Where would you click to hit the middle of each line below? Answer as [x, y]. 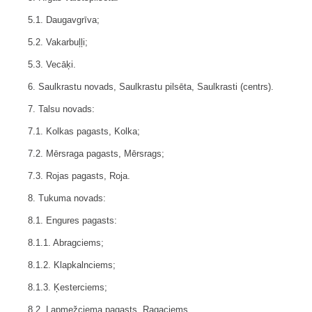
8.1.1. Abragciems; [66, 243]
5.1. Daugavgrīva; [64, 20]
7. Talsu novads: [61, 109]
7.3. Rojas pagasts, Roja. [79, 176]
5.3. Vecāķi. [52, 65]
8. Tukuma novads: [67, 198]
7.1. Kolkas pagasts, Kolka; [84, 132]
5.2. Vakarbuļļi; [58, 42]
